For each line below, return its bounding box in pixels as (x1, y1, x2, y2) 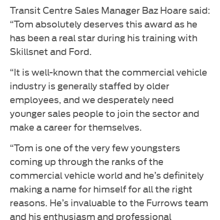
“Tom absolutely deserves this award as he (10, 16, 197, 30)
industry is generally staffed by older (10, 78, 169, 92)
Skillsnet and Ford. (10, 44, 92, 57)
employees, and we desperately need (10, 92, 174, 106)
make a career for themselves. (10, 119, 142, 133)
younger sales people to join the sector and (10, 106, 199, 119)
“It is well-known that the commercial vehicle (10, 64, 207, 78)
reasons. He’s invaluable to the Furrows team (10, 195, 208, 209)
